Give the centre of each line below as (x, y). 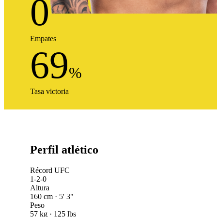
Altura (39, 188)
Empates (43, 39)
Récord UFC (50, 170)
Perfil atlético (64, 150)
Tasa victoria (49, 92)
